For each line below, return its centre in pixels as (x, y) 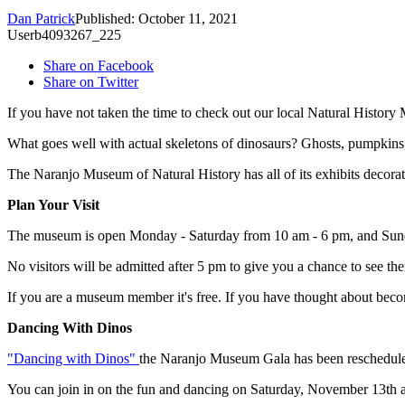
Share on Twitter (91, 82)
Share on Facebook (99, 66)
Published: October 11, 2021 (156, 19)
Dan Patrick (41, 19)
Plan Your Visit (55, 205)
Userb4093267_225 (64, 35)
